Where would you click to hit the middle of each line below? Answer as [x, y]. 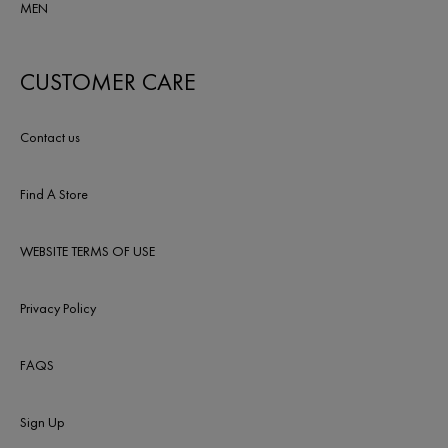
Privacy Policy [58, 308]
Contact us [50, 137]
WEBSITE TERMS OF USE [87, 251]
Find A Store [54, 194]
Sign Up [42, 422]
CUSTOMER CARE [108, 82]
